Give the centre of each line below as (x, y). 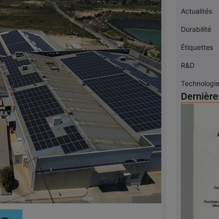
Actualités (196, 11)
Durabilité (196, 29)
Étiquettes (197, 47)
